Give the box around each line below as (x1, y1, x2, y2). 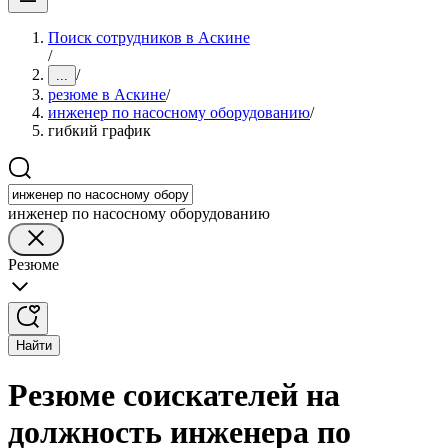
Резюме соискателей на (8, 377, 340, 414)
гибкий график (48, 122, 151, 139)
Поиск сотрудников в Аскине (48, 29, 250, 46)
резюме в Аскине (48, 86, 166, 103)
